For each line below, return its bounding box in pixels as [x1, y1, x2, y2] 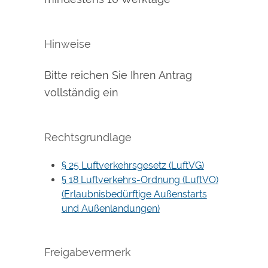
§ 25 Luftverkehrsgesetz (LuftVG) [61, 160, 204, 172]
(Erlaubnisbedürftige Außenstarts [61, 188, 207, 200]
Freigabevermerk [44, 246, 131, 259]
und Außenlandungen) [61, 203, 160, 215]
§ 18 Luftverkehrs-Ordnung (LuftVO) [61, 174, 218, 186]
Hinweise [44, 37, 91, 50]
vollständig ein [44, 86, 118, 99]
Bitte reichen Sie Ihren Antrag [44, 69, 192, 82]
